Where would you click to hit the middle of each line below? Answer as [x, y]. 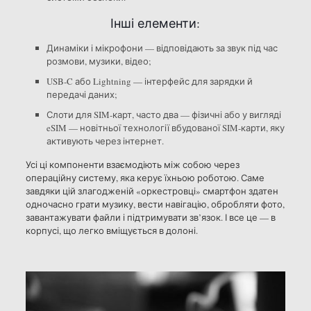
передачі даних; [82, 95]
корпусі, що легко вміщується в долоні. [111, 231]
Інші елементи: [155, 23]
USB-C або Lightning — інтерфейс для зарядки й [149, 82]
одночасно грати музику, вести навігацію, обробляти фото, [155, 204]
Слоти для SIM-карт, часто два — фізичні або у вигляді [163, 115]
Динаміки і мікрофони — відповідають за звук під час [162, 48]
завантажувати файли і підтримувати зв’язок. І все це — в [150, 218]
